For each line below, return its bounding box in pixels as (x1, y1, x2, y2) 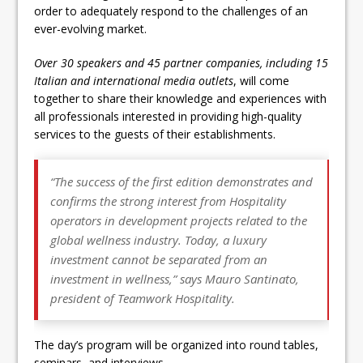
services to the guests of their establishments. (34, 126, 276, 142)
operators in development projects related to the (50, 212, 308, 228)
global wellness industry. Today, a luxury (50, 232, 267, 248)
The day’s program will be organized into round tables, (34, 337, 319, 352)
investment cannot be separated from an (50, 251, 268, 267)
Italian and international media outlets (34, 73, 234, 88)
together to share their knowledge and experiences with (34, 91, 327, 106)
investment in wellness (50, 271, 170, 287)
